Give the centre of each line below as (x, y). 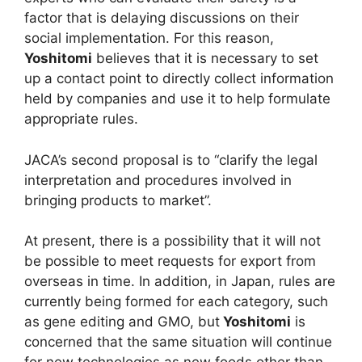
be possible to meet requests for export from (170, 261)
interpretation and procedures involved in (158, 180)
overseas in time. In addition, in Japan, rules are (180, 282)
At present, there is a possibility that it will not (173, 241)
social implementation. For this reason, (149, 38)
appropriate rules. (81, 119)
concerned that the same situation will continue (178, 342)
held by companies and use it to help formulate (177, 99)
